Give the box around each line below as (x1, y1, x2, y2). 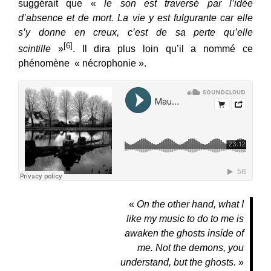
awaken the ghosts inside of (125, 227, 244, 238)
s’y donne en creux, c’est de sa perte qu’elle (18, 27, 253, 38)
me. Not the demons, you (137, 242, 244, 253)
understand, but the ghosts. (120, 256, 236, 267)
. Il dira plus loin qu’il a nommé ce (72, 43, 253, 54)
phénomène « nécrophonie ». (18, 57, 146, 68)
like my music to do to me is (126, 213, 244, 224)
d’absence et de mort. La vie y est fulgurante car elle (18, 12, 253, 23)
